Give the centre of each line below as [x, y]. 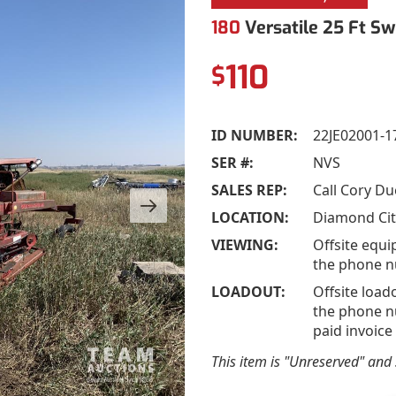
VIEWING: [245, 244]
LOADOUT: [248, 291]
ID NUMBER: [255, 135]
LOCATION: [250, 217]
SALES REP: [249, 190]
